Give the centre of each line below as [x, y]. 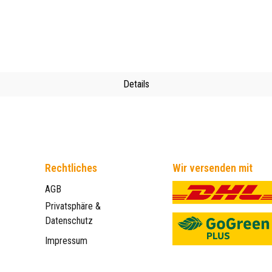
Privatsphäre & [73, 206]
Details [136, 84]
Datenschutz [69, 221]
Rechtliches [71, 168]
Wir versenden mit [213, 168]
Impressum [66, 241]
